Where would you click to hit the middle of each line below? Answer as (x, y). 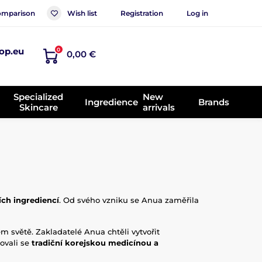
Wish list (82, 13)
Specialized (38, 96)
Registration (142, 13)
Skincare (38, 107)
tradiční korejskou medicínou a (95, 243)
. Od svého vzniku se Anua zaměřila (129, 200)
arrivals (159, 107)
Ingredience (112, 102)
